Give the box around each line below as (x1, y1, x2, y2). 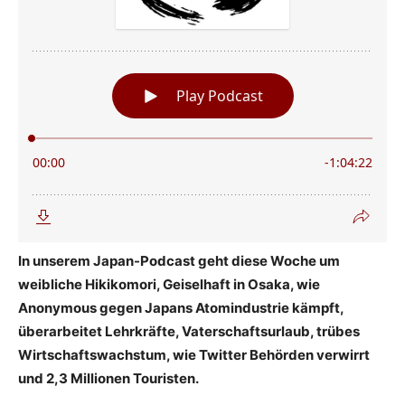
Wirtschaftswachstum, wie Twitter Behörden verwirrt (18, 345, 370, 363)
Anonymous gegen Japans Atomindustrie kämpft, (18, 298, 344, 316)
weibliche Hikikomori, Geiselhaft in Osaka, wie (18, 275, 320, 293)
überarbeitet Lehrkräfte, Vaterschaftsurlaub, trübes (18, 322, 360, 340)
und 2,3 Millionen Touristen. (18, 369, 199, 387)
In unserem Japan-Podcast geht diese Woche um (18, 251, 340, 269)
